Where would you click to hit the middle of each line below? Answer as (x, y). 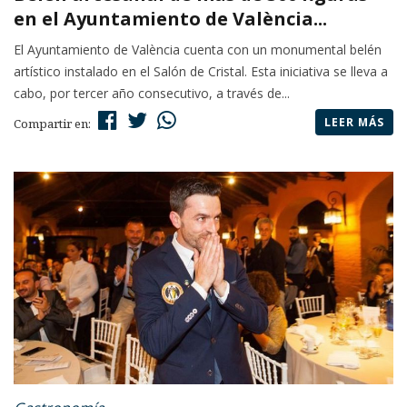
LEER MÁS (354, 123)
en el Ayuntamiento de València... (170, 19)
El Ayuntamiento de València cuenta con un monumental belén (198, 50)
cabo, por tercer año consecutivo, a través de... (152, 94)
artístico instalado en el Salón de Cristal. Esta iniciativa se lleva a (201, 72)
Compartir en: (54, 124)
